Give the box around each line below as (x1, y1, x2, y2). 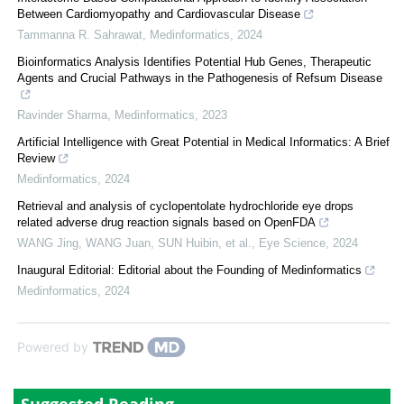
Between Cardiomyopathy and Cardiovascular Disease (17, 6, 300, 21)
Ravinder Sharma (17, 107, 107, 122)
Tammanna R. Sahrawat (17, 27, 142, 41)
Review (17, 151, 55, 165)
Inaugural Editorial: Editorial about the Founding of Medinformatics (17, 262, 362, 277)
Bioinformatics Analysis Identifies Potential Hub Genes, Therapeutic (17, 54, 372, 69)
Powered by (17, 338, 88, 354)
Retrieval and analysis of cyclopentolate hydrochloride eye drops (17, 198, 353, 213)
